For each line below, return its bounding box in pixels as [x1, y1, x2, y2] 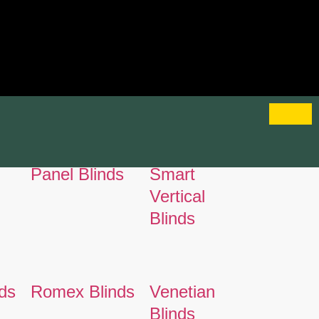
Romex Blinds [30, 281, 135, 301]
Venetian [150, 281, 216, 301]
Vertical [150, 186, 206, 206]
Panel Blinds [30, 164, 124, 184]
